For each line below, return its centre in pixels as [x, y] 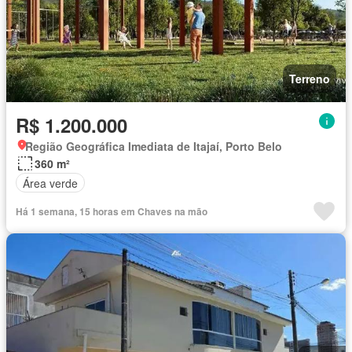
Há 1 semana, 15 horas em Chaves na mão [112, 212]
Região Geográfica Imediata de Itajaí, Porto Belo [154, 147]
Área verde [50, 183]
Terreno [310, 79]
